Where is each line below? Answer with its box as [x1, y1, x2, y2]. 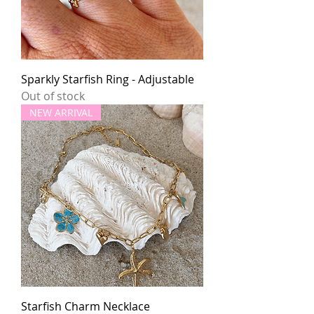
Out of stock [21, 88, 85, 104]
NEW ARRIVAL [29, 106, 93, 120]
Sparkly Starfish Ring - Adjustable [21, 71, 194, 88]
